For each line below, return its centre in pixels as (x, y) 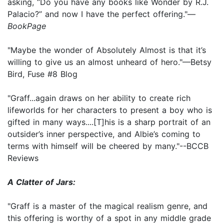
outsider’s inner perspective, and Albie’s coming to (104, 134)
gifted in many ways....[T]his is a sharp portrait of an (109, 122)
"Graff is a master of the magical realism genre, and (107, 206)
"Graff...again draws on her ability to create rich (99, 98)
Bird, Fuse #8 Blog (42, 74)
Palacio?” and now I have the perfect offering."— (101, 14)
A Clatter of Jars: (41, 182)
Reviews (24, 158)
